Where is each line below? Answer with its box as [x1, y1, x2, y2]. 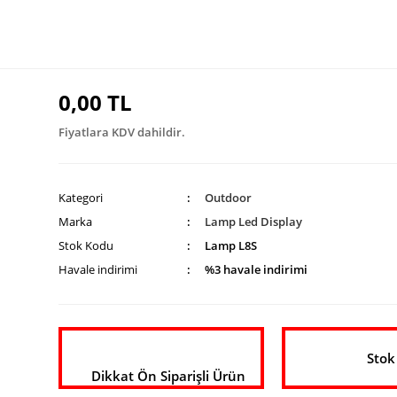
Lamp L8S [205, 237, 258, 253]
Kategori [58, 190, 103, 206]
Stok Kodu [58, 237, 113, 253]
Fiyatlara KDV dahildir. [58, 124, 185, 140]
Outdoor [205, 190, 253, 206]
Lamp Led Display [205, 214, 303, 230]
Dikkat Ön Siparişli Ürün [90, 367, 245, 385]
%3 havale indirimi [205, 261, 308, 277]
